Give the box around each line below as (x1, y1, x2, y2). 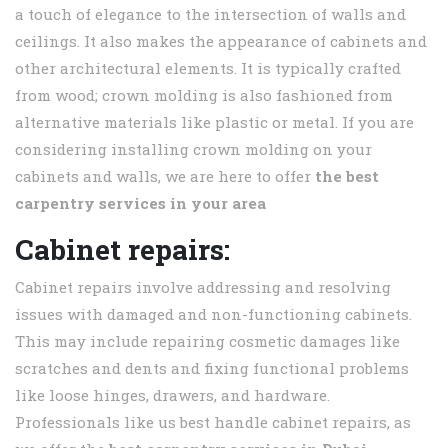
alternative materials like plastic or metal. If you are (15, 112, 414, 133)
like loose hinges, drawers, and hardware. (15, 385, 330, 406)
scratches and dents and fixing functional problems (15, 358, 409, 379)
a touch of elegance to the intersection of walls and (15, 4, 406, 25)
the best (311, 166, 379, 187)
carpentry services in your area (15, 193, 266, 214)
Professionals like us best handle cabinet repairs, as (15, 412, 411, 433)
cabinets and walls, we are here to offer (15, 166, 311, 187)
